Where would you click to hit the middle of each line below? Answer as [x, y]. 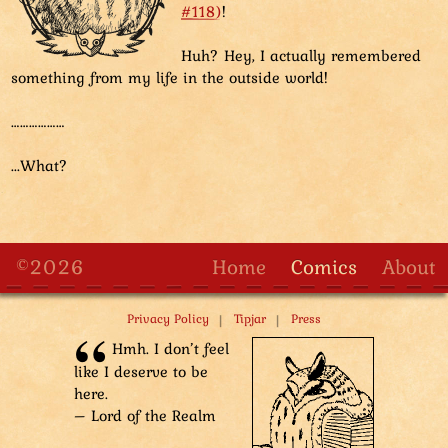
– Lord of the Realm [145, 414]
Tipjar [250, 319]
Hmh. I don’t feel [170, 347]
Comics [324, 266]
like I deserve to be [141, 370]
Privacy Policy [168, 319]
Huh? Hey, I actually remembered [301, 54]
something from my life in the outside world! [169, 76]
